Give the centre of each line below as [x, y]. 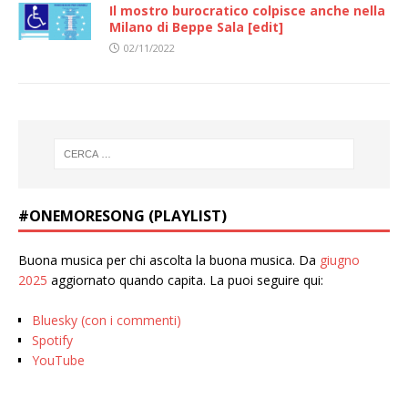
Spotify [52, 340]
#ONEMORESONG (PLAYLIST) [122, 215]
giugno [340, 260]
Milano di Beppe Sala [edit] [196, 26]
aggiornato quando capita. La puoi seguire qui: [185, 280]
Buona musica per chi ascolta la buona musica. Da [169, 260]
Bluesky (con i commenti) [107, 320]
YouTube [58, 360]
